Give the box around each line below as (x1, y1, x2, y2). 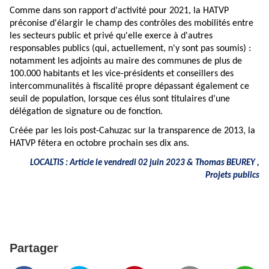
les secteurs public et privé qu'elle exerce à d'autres (10, 31, 213, 41)
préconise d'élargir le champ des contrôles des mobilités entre (10, 19, 253, 28)
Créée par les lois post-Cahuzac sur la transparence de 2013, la (10, 126, 255, 136)
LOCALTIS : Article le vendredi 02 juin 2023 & (30, 159, 195, 168)
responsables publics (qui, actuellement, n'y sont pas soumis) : (10, 44, 251, 53)
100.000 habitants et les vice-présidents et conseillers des (10, 69, 234, 79)
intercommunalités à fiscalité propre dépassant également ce (10, 82, 249, 91)
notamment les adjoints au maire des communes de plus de (10, 56, 242, 66)
